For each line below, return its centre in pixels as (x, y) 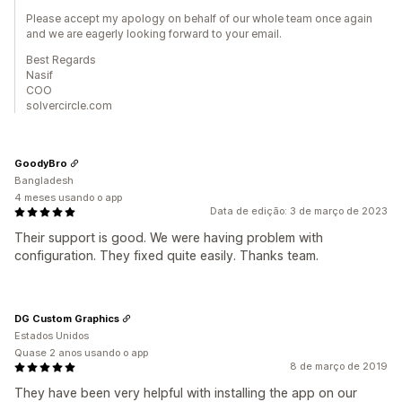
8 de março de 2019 (339, 366)
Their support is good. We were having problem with (169, 237)
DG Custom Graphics (67, 318)
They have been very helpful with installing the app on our (186, 393)
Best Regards (61, 60)
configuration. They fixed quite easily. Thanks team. (166, 255)
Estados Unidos (52, 336)
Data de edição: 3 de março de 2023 (299, 211)
